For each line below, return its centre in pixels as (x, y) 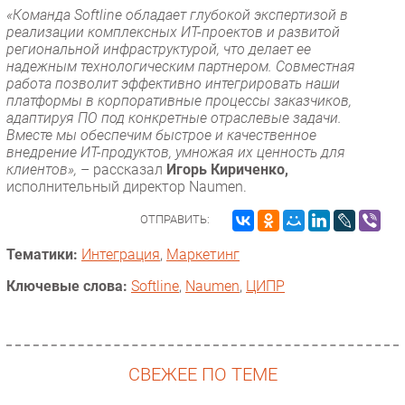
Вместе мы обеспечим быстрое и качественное (161, 135)
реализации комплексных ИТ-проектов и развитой (173, 32)
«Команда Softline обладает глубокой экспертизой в (177, 14)
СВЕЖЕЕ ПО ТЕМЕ (202, 375)
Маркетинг (203, 254)
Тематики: (42, 254)
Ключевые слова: (67, 286)
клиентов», (43, 169)
